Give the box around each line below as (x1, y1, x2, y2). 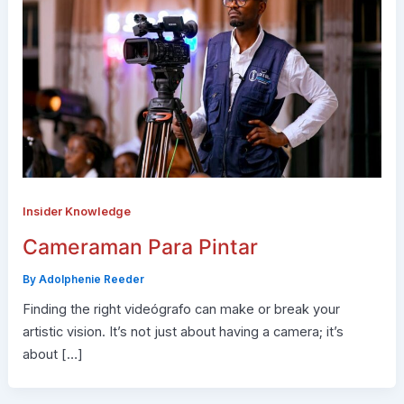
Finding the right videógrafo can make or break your (22, 300, 340, 317)
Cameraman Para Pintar (22, 234, 258, 261)
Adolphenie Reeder (38, 273, 144, 286)
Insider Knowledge (22, 205, 131, 219)
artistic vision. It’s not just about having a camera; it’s (22, 323, 344, 340)
